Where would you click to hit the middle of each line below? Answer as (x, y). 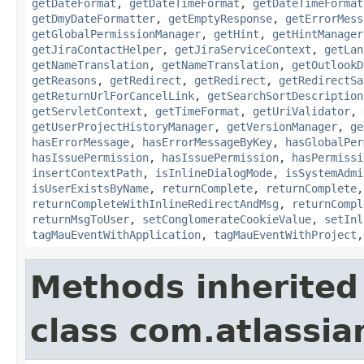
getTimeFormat (197, 111)
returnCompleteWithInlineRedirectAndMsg (155, 204)
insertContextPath (87, 173)
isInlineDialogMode (214, 173)
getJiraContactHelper (97, 49)
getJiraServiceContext (243, 49)
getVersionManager (282, 126)
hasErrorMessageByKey (207, 142)
